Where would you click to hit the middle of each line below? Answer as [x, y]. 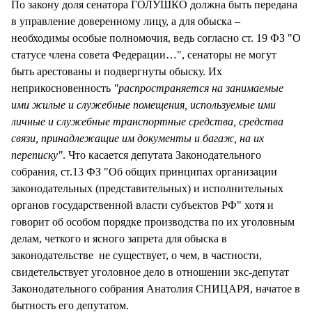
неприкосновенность [62, 88]
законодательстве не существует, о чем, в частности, [136, 256]
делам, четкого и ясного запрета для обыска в [119, 239]
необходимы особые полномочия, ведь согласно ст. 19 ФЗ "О [156, 38]
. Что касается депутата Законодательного [162, 155]
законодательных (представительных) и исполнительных [147, 189]
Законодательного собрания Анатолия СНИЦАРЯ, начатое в [156, 289]
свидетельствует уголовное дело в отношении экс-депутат [150, 272]
